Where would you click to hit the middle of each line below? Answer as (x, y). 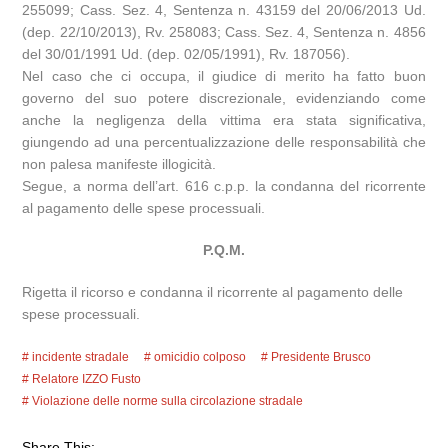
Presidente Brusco (321, 356)
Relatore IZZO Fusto (87, 378)
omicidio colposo (200, 356)
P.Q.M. (224, 249)
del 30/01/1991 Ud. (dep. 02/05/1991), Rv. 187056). (186, 53)
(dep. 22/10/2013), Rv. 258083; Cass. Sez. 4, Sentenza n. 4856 (224, 31)
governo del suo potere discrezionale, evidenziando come (224, 97)
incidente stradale (81, 356)
